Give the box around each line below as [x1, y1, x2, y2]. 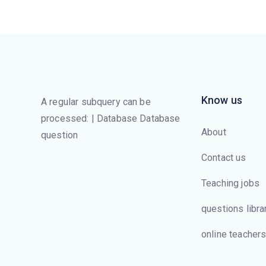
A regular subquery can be [41, 96, 151, 107]
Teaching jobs [201, 178, 259, 189]
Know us [201, 94, 243, 106]
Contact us [201, 152, 246, 163]
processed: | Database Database [41, 113, 180, 124]
